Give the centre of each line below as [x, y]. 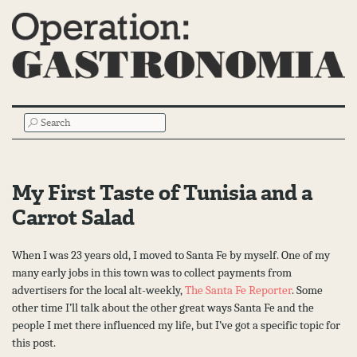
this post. [34, 342]
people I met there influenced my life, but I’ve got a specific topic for [176, 325]
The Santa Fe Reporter [238, 290]
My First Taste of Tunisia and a [162, 193]
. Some [307, 290]
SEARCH [48, 122]
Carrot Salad [73, 218]
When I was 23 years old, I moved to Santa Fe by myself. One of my [171, 255]
